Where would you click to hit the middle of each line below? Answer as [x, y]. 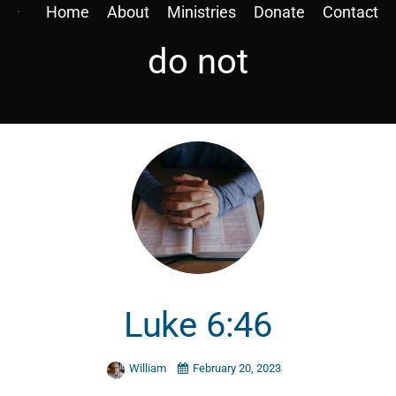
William [148, 368]
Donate [279, 12]
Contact [350, 12]
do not [198, 61]
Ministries [202, 12]
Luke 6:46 [198, 325]
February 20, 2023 [236, 368]
